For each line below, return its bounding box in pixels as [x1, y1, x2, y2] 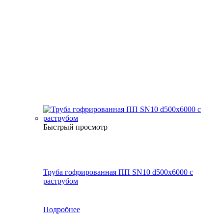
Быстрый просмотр [43, 123, 108, 132]
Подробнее [43, 205, 80, 214]
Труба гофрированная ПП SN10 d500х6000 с [43, 168, 193, 177]
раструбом [43, 177, 78, 186]
